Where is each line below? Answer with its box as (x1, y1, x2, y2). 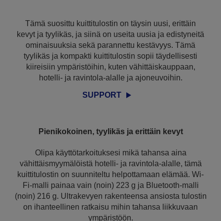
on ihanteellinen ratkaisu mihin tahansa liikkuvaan (23, 203, 198, 211)
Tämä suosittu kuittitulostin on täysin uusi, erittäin (25, 19, 196, 28)
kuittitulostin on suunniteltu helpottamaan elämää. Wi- (17, 170, 204, 179)
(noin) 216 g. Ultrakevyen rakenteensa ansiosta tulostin (14, 192, 207, 200)
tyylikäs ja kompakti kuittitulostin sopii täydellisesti (24, 52, 197, 60)
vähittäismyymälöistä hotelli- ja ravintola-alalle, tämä (19, 159, 202, 168)
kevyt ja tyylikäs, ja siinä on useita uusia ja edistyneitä (17, 30, 204, 38)
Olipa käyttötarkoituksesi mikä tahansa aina (35, 148, 186, 157)
